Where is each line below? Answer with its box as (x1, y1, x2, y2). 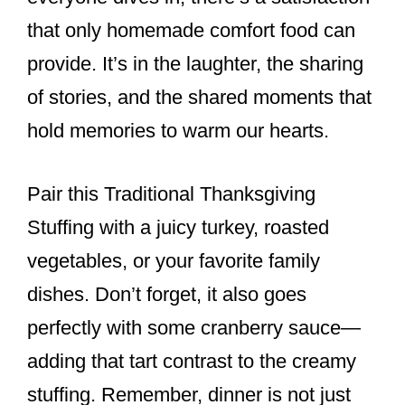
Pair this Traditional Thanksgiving (27, 183, 316, 206)
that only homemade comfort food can (27, 19, 355, 42)
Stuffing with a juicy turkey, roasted (27, 216, 329, 240)
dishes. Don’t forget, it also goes (27, 283, 306, 306)
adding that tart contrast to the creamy (27, 350, 356, 373)
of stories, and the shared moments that (27, 86, 372, 109)
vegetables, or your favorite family (27, 250, 320, 273)
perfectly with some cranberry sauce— (27, 316, 361, 340)
